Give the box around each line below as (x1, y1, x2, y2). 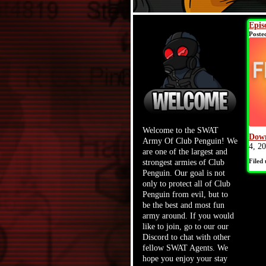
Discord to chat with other (142, 233, 230, 242)
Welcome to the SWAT (142, 126, 218, 135)
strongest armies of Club (142, 158, 224, 167)
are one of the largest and (142, 147, 227, 156)
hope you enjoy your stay (142, 254, 227, 263)
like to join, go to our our (142, 222, 229, 231)
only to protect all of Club (142, 179, 230, 188)
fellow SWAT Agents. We (142, 243, 228, 252)
